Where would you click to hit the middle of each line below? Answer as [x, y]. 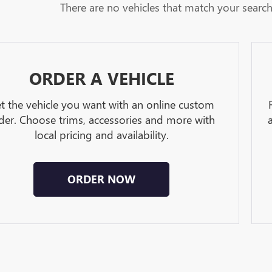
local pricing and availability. [101, 135]
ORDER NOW [101, 179]
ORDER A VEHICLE [101, 78]
